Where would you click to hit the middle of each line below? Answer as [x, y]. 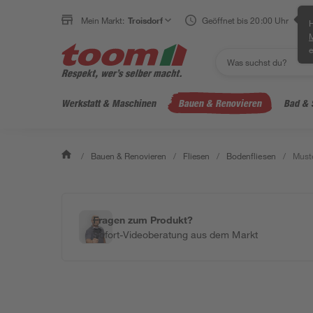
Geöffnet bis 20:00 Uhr [245, 20]
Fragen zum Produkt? [143, 220]
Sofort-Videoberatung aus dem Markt [175, 234]
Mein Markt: [103, 20]
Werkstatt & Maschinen [109, 103]
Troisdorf [146, 20]
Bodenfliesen [251, 156]
